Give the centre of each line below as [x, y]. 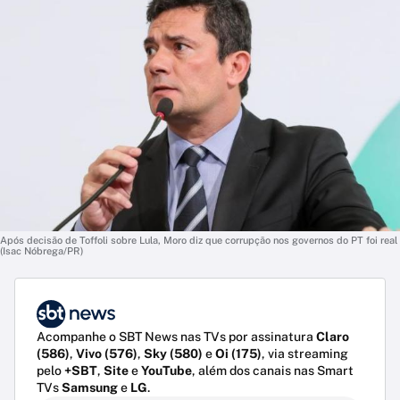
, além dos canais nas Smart [273, 371]
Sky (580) [173, 354]
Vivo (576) [107, 354]
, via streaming [305, 354]
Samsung [90, 388]
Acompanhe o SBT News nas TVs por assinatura [176, 337]
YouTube [167, 371]
